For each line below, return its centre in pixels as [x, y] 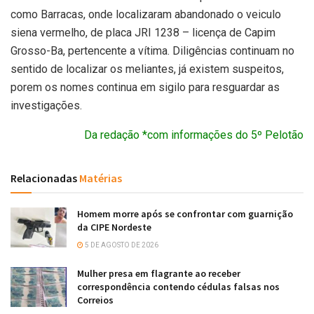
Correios [95, 300]
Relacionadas [44, 178]
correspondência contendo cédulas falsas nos [178, 287]
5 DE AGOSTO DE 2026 [121, 245]
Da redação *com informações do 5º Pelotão [194, 135]
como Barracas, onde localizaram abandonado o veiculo [146, 15]
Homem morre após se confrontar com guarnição [185, 214]
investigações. [46, 106]
